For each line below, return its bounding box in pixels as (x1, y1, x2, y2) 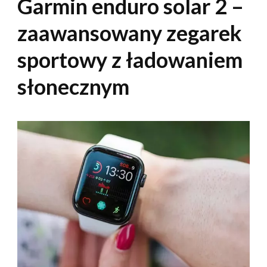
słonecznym (17, 73, 129, 100)
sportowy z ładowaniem (17, 46, 243, 73)
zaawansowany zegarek (17, 20, 242, 46)
